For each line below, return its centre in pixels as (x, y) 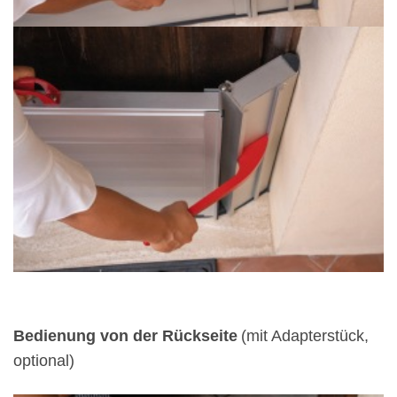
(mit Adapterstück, (305, 336)
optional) (44, 361)
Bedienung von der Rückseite (125, 336)
